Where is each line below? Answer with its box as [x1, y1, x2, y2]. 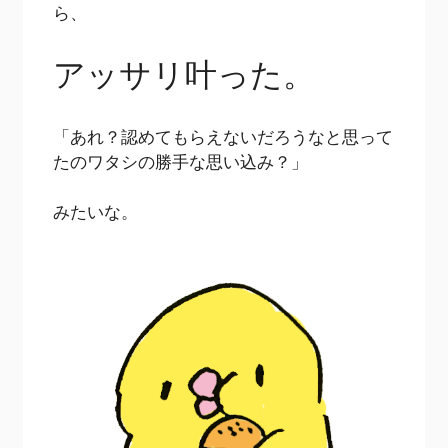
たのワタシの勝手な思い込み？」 [53, 149, 309, 173]
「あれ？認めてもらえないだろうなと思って [53, 124, 394, 148]
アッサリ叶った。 [53, 52, 316, 96]
